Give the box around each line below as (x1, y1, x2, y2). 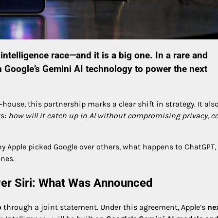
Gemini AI (42, 63, 83, 74)
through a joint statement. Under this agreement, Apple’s (1, 202, 207, 212)
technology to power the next (83, 63, 207, 74)
